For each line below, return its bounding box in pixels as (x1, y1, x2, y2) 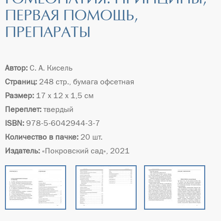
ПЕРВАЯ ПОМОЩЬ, (5, 8, 138, 25)
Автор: (5, 64, 28, 73)
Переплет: (5, 105, 41, 114)
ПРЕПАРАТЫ (5, 25, 91, 42)
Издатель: (5, 147, 40, 155)
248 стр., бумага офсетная (37, 77, 134, 86)
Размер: (5, 91, 34, 100)
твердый (41, 105, 74, 114)
